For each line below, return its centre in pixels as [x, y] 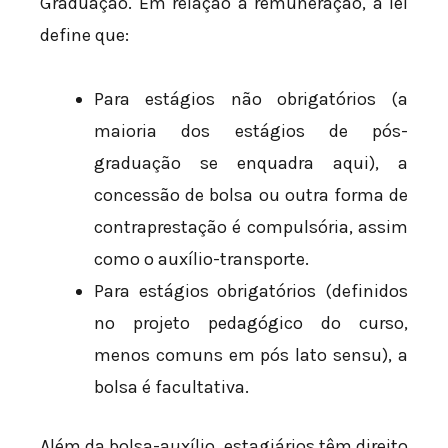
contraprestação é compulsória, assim [251, 226]
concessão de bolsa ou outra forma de [251, 194]
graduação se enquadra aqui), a [251, 162]
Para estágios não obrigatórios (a [251, 98]
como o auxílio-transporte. [201, 258]
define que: [84, 35]
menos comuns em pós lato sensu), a [251, 354]
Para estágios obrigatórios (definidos [251, 290]
